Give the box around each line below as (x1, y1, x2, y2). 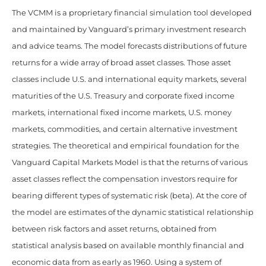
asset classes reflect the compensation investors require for (12, 175, 237, 184)
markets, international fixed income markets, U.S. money (12, 108, 232, 118)
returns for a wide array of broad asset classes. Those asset (12, 58, 231, 68)
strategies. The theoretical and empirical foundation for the (12, 141, 239, 151)
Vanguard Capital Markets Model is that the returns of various (12, 158, 248, 167)
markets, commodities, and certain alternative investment (12, 125, 237, 134)
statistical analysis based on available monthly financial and (12, 241, 244, 251)
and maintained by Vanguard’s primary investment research (12, 25, 246, 34)
